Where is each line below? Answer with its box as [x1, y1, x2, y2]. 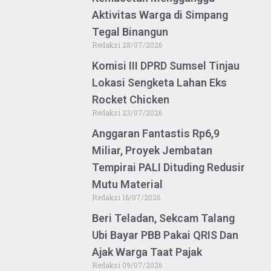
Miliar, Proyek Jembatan [92, 143, 212, 157]
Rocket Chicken [92, 93, 169, 106]
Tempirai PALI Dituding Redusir [92, 160, 245, 174]
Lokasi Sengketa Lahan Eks [92, 76, 227, 89]
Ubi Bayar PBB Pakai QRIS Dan [92, 228, 238, 241]
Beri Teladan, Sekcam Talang [92, 211, 235, 224]
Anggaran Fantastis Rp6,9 [92, 126, 220, 140]
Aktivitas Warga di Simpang [92, 8, 228, 21]
